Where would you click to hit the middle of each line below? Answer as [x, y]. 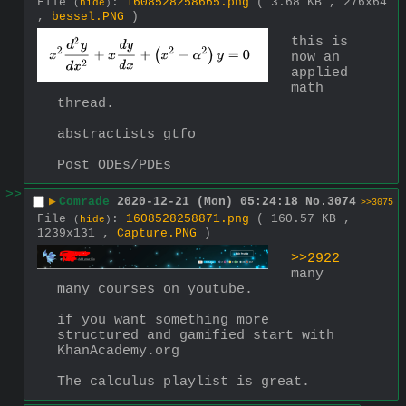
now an [315, 57]
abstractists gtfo [126, 134]
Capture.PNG [157, 233]
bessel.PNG [88, 16]
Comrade [84, 202]
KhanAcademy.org [122, 351]
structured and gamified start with [196, 335]
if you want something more [163, 320]
